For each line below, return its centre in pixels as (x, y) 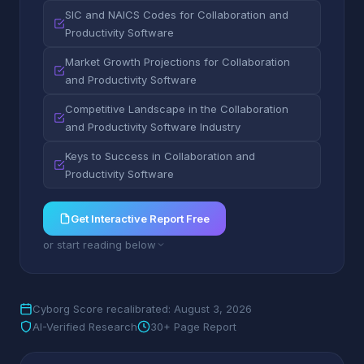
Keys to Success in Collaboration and (160, 156)
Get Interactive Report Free (140, 219)
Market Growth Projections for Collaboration (178, 62)
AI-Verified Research (85, 327)
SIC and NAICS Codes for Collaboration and (177, 15)
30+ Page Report (193, 327)
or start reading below (100, 245)
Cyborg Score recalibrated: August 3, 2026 (142, 309)
